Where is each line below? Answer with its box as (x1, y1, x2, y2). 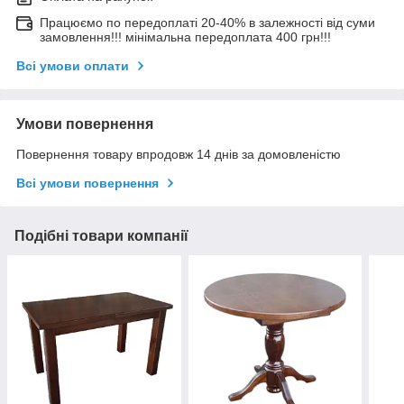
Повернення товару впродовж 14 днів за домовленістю (16, 147, 341, 162)
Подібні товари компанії (14, 228, 188, 244)
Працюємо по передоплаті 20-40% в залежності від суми (40, 15, 375, 31)
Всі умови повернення (16, 176, 159, 191)
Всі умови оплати (16, 59, 129, 74)
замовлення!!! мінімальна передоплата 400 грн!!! (40, 30, 331, 45)
